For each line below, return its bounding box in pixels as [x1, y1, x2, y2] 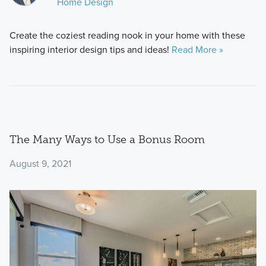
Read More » [171, 43, 223, 57]
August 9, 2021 [9, 156, 71, 170]
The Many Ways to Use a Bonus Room [9, 133, 205, 147]
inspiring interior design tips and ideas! [9, 43, 172, 57]
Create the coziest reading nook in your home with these [9, 28, 245, 43]
